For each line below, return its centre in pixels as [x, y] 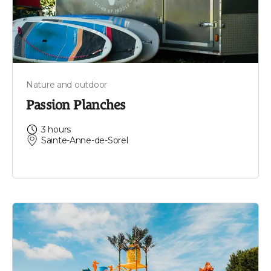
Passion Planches [76, 105]
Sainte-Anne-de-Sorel [85, 141]
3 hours [56, 130]
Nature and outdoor [67, 85]
